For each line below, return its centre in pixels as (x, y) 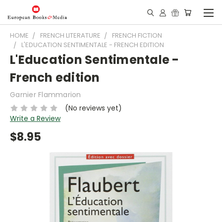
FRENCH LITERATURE (70, 35)
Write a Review (35, 118)
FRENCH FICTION (137, 35)
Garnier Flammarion (46, 95)
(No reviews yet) (93, 108)
